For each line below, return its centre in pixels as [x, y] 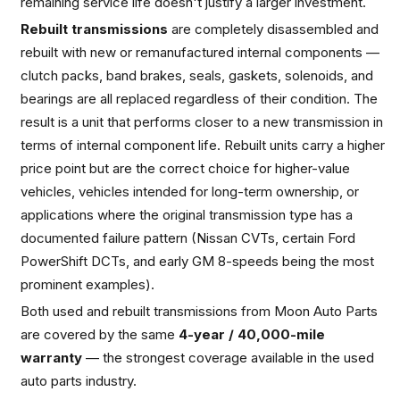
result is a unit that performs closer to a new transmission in [202, 121]
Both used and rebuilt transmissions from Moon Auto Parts [199, 311]
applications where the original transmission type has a [187, 214]
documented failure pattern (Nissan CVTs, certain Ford [188, 237]
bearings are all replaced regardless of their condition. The [199, 98]
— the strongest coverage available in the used [228, 357]
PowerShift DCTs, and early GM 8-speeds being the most [197, 261]
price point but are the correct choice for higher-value [185, 168]
